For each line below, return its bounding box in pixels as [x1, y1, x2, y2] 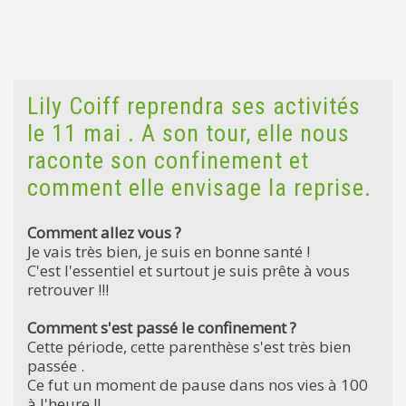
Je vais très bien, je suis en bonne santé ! [27, 240, 310, 262]
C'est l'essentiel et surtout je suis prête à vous [27, 259, 350, 281]
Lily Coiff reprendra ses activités [27, 92, 361, 120]
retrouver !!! [27, 278, 109, 300]
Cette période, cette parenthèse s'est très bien [27, 335, 351, 357]
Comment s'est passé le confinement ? [27, 316, 296, 338]
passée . [27, 354, 84, 376]
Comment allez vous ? [27, 221, 181, 243]
